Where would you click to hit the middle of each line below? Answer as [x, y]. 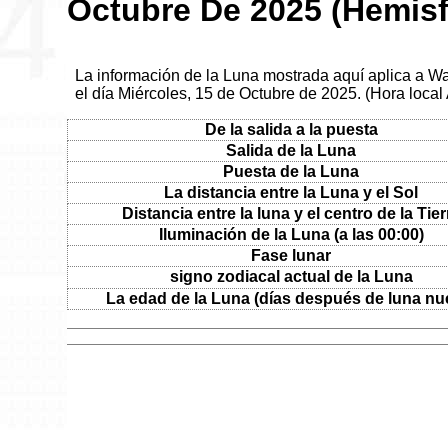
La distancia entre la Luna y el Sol [291, 192]
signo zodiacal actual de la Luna [291, 276]
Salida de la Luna [291, 150]
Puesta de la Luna [291, 171]
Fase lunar [291, 255]
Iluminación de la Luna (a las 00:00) [291, 234]
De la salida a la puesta [291, 129]
